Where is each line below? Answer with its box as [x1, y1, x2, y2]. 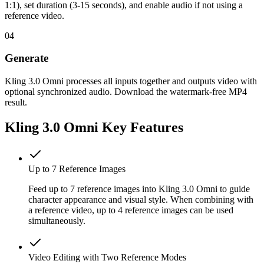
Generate [5, 52, 48, 65]
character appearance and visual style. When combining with [28, 194, 253, 204]
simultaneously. [28, 215, 85, 226]
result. [5, 97, 27, 107]
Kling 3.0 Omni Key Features [5, 119, 183, 135]
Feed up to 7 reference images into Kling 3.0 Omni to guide [28, 183, 250, 194]
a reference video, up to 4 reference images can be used [28, 204, 233, 215]
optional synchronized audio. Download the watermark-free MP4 [5, 87, 247, 97]
